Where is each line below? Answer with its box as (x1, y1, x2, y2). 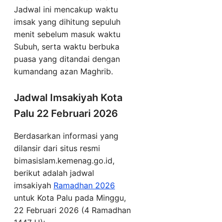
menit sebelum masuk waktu (14, 29, 120, 40)
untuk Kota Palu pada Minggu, (14, 193, 126, 203)
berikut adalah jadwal (14, 168, 94, 178)
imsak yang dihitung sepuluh (14, 17, 120, 27)
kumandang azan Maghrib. (14, 66, 113, 77)
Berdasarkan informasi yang (14, 131, 118, 141)
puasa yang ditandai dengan (14, 54, 120, 64)
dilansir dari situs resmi (14, 143, 100, 154)
